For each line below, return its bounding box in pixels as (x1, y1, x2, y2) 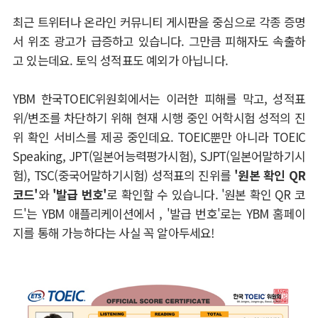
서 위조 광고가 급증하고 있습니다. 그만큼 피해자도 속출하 (13, 32, 305, 50)
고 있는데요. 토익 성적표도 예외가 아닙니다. (13, 51, 228, 69)
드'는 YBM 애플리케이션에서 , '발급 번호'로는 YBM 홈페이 (13, 204, 305, 222)
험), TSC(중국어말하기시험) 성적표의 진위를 (13, 166, 235, 184)
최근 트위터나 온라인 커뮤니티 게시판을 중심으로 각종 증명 (13, 13, 305, 31)
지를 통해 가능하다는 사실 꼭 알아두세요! (13, 224, 217, 241)
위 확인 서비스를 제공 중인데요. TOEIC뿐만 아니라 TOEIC (13, 128, 305, 146)
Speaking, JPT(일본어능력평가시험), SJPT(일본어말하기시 (13, 147, 305, 165)
